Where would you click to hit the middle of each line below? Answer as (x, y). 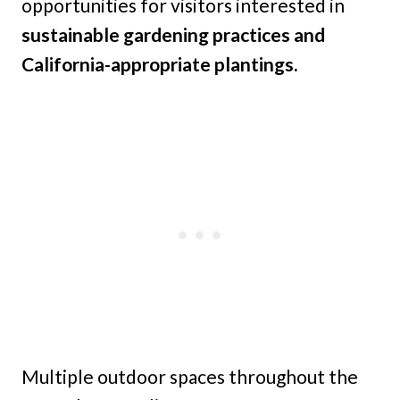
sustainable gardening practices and (173, 35)
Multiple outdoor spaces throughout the (190, 377)
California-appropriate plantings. (159, 64)
